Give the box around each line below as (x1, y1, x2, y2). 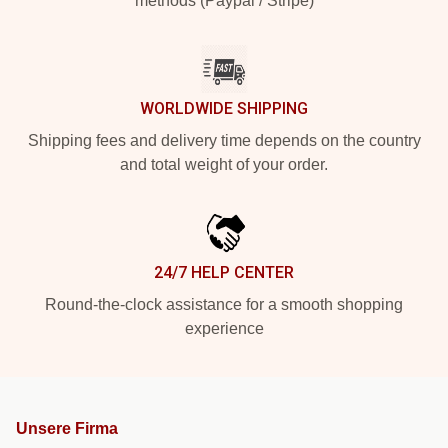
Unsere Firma (16, 420, 118, 438)
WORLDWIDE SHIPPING (140, 99, 308, 119)
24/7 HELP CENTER (154, 263, 294, 283)
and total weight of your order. (120, 156, 328, 174)
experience (184, 320, 264, 338)
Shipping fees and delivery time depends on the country (27, 132, 421, 150)
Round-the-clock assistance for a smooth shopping (45, 296, 403, 314)
